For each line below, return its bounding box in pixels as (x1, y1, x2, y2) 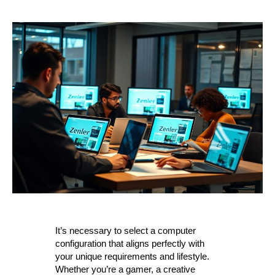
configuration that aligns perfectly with (55, 238, 204, 249)
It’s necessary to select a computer (55, 225, 196, 236)
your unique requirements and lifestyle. (55, 250, 209, 261)
